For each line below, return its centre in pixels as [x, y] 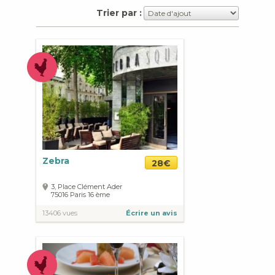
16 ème [98, 195]
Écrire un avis [152, 213]
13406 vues [60, 213]
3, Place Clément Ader [87, 187]
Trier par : [119, 13]
